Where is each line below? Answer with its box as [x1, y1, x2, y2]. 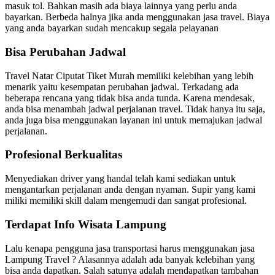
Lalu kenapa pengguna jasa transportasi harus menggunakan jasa [5, 242, 255, 254]
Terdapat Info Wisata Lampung [5, 217, 166, 231]
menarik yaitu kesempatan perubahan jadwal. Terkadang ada [5, 81, 239, 92]
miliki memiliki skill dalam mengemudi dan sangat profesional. [5, 195, 247, 206]
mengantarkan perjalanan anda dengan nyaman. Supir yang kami [5, 184, 255, 195]
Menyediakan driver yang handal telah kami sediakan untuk [5, 173, 236, 184]
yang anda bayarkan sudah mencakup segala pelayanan [5, 23, 219, 34]
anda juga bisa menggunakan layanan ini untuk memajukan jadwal [5, 114, 262, 125]
